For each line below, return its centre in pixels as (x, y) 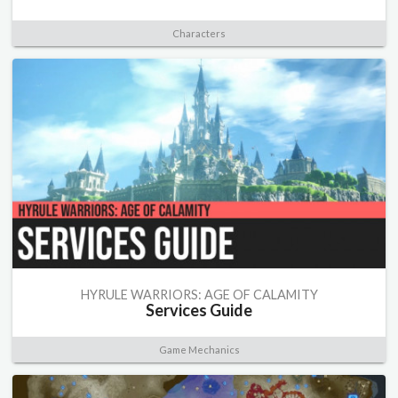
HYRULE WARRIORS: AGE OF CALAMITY (199, 294)
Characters (199, 33)
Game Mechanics (199, 349)
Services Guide (199, 310)
